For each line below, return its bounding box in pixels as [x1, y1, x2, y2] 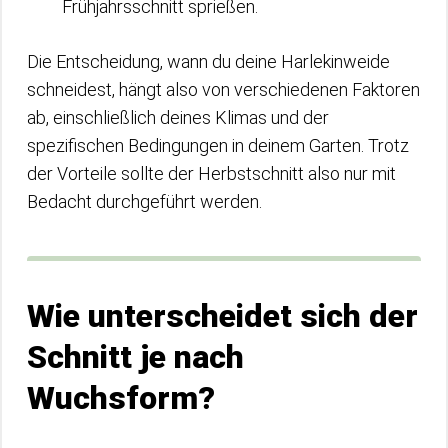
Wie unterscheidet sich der [27, 296, 418, 335]
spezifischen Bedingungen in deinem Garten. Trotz [27, 134, 409, 156]
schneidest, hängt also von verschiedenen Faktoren [27, 78, 420, 100]
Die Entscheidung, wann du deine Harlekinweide [27, 50, 390, 72]
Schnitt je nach [27, 337, 244, 376]
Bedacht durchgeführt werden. [27, 190, 262, 212]
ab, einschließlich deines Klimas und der [27, 106, 329, 128]
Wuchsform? [27, 378, 215, 417]
